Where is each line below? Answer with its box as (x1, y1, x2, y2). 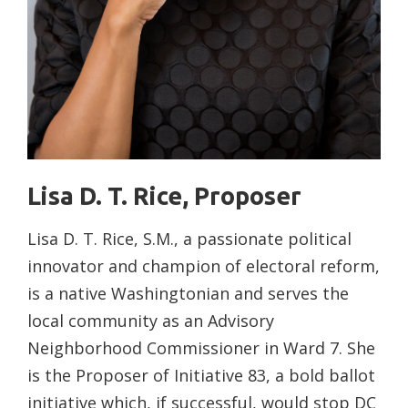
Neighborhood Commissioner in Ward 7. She (27, 337, 375, 360)
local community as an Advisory (27, 310, 274, 332)
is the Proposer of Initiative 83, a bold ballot (27, 364, 375, 387)
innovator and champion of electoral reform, (27, 255, 380, 278)
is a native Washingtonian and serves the (27, 282, 349, 305)
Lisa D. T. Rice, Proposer (27, 182, 301, 210)
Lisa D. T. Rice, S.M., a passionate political (27, 228, 352, 250)
